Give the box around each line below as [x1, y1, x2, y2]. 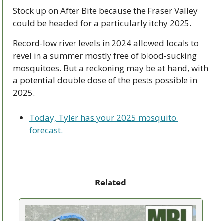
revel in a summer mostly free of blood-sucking [12, 50, 197, 62]
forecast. [29, 124, 63, 136]
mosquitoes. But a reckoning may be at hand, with [12, 62, 208, 74]
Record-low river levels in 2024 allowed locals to [12, 37, 199, 49]
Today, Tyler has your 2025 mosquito [29, 112, 176, 124]
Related [95, 177, 126, 188]
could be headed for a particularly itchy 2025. [12, 17, 191, 29]
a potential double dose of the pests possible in [12, 74, 197, 86]
